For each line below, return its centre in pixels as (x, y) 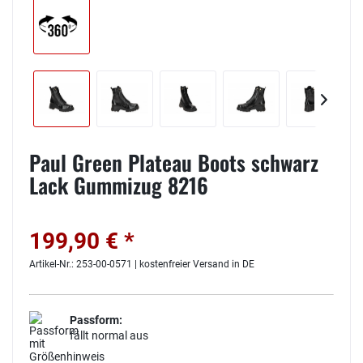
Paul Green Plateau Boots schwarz (174, 162)
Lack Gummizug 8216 (119, 185)
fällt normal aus (109, 335)
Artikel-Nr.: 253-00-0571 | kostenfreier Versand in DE (142, 264)
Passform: (96, 320)
